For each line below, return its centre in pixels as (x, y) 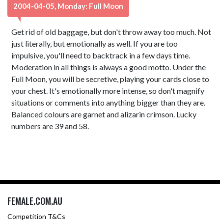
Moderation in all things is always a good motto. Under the (109, 67)
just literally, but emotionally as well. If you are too (95, 43)
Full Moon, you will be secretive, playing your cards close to (110, 79)
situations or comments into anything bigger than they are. (109, 102)
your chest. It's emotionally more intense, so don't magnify (108, 91)
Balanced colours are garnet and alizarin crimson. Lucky (104, 114)
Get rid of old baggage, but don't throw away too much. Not (111, 32)
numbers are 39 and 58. (50, 126)
